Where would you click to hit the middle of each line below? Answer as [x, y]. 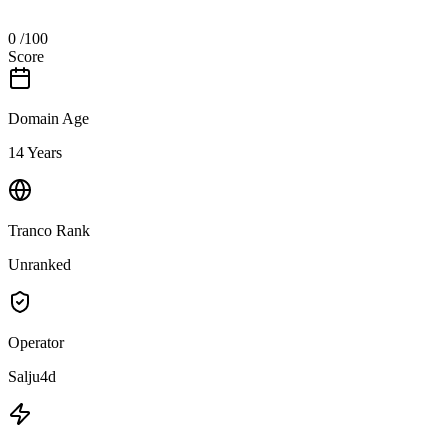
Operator [36, 342]
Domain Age [48, 118]
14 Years [35, 152]
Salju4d [32, 376]
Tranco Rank [49, 230]
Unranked [39, 264]
